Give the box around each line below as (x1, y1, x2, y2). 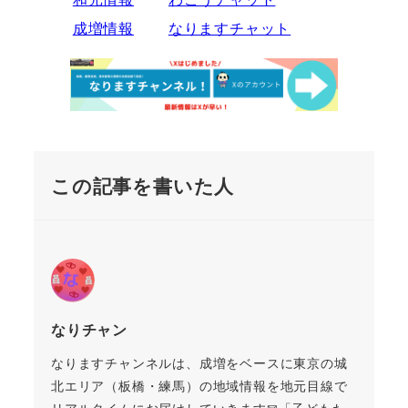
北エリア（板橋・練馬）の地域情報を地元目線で (50, 376, 348, 395)
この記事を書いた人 (50, 171, 235, 199)
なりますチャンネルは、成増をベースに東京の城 (50, 353, 348, 372)
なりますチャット (168, 17, 291, 39)
